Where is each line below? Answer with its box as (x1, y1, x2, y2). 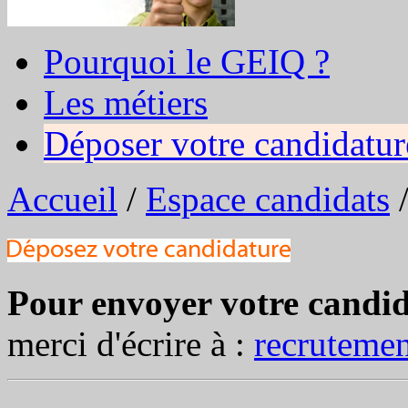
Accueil (7, 179, 117, 219)
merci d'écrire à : (7, 323, 254, 363)
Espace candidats (146, 179, 390, 219)
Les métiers (44, 83, 208, 122)
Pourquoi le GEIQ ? (44, 42, 330, 81)
